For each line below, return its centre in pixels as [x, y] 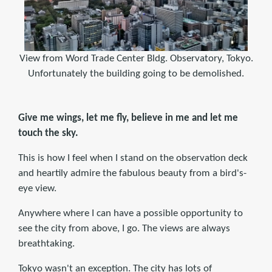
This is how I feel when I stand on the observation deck [133, 158]
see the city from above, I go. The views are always [124, 229]
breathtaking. [46, 244]
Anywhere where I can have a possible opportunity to [131, 214]
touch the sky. [48, 134]
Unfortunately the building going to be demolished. [136, 74]
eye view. [37, 189]
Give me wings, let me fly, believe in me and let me [128, 118]
